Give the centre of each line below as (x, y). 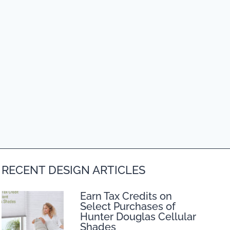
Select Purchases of (128, 206)
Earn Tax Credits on (126, 196)
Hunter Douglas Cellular (138, 217)
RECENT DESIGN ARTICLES (73, 170)
